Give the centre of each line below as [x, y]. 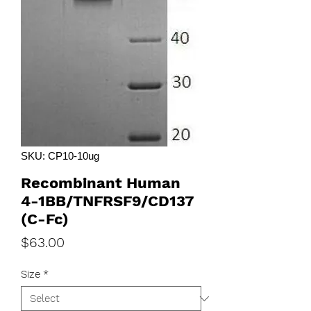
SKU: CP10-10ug [60, 156]
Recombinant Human [101, 183]
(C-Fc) [45, 219]
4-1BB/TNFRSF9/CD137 [107, 201]
